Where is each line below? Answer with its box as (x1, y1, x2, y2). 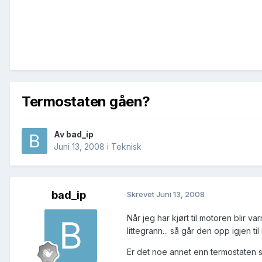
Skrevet (127, 189, 156, 199)
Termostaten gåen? (22, 92, 150, 110)
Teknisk (111, 142, 142, 152)
